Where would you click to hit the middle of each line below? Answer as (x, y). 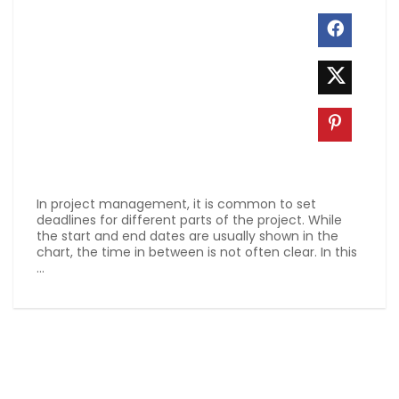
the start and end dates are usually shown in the (187, 236)
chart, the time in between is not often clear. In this (197, 252)
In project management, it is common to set (176, 204)
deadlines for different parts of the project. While (189, 220)
